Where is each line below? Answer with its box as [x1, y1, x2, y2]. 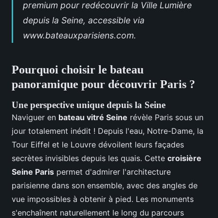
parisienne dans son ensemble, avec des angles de [12, 180, 198, 190]
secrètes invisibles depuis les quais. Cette [12, 153, 167, 163]
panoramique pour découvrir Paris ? [12, 77, 195, 91]
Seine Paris [12, 166, 54, 177]
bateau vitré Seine [58, 112, 127, 122]
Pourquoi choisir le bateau [12, 63, 144, 76]
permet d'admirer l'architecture [54, 166, 171, 177]
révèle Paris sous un [127, 112, 203, 122]
